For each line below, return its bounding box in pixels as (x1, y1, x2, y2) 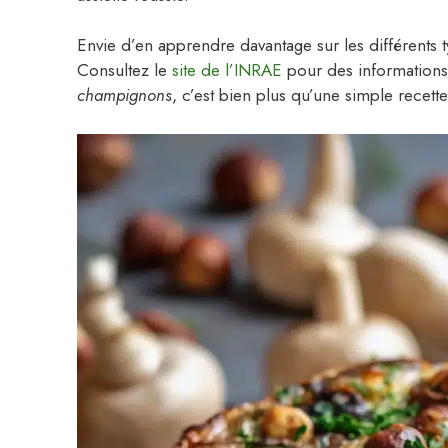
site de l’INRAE (172, 58, 282, 83)
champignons (77, 83, 172, 108)
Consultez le (77, 58, 172, 83)
